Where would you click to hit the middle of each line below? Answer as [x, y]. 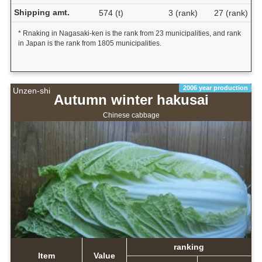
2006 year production [215, 87]
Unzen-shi [32, 90]
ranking [189, 247]
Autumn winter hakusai [131, 99]
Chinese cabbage [131, 116]
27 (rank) [231, 13]
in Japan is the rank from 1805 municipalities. [89, 44]
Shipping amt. [42, 13]
